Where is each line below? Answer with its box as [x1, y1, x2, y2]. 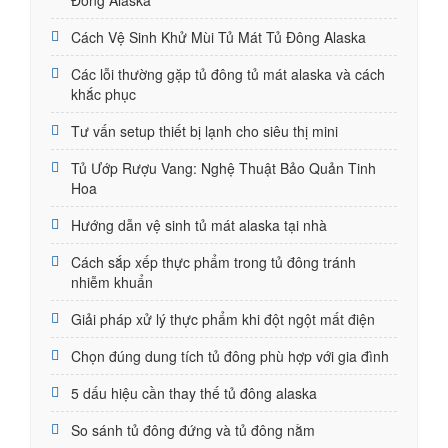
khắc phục [71, 83, 136, 104]
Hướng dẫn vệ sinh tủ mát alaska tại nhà [71, 214, 327, 235]
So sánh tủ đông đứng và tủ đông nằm [71, 419, 315, 440]
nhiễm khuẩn [71, 271, 153, 292]
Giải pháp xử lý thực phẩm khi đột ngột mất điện [71, 308, 375, 329]
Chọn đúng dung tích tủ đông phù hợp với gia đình [71, 345, 389, 366]
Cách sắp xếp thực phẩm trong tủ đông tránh [71, 251, 356, 272]
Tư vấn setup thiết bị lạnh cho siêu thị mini [71, 120, 338, 141]
